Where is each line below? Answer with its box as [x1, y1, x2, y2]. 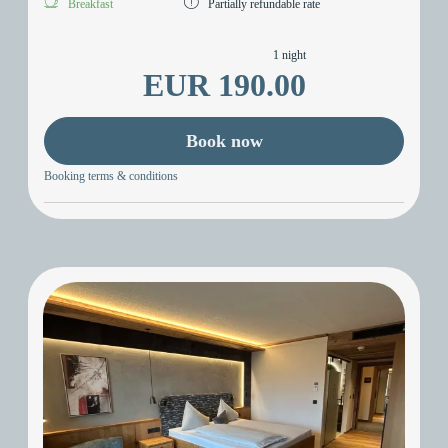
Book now [185, 130, 263, 151]
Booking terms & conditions [44, 169, 178, 184]
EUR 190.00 [142, 66, 306, 103]
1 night [272, 47, 306, 62]
